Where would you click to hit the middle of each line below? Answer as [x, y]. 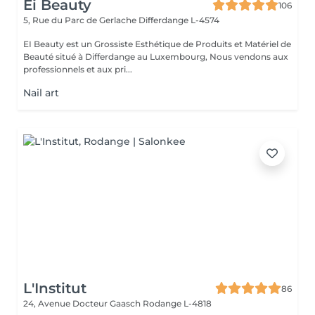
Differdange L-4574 [179, 20]
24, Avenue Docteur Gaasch [83, 303]
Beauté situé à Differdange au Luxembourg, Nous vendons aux [116, 57]
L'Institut [55, 288]
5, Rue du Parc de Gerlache [81, 20]
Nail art [41, 93]
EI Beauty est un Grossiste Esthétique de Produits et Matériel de [157, 44]
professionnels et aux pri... [78, 69]
